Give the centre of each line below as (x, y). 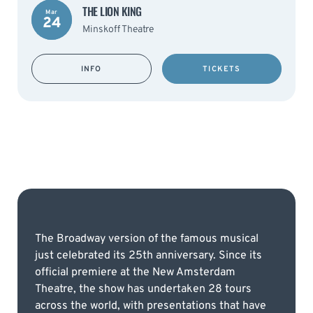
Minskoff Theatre (118, 29)
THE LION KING (112, 11)
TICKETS (222, 69)
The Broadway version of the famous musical (147, 239)
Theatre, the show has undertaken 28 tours (143, 289)
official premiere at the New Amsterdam (135, 272)
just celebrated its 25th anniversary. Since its (148, 255)
